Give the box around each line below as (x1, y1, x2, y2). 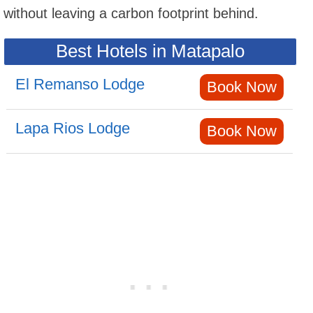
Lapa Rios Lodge (15, 119, 131, 137)
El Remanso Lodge (15, 75, 145, 93)
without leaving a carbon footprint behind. (3, 5, 259, 21)
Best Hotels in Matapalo (56, 40, 245, 61)
